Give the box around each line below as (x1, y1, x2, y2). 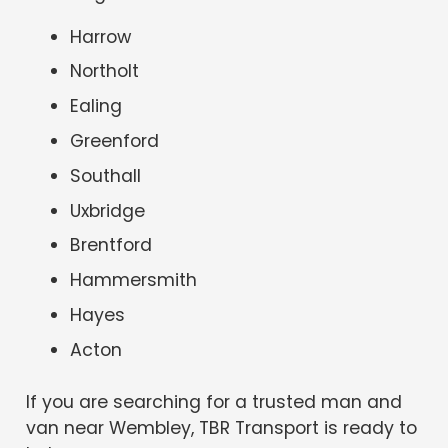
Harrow (70, 24, 132, 49)
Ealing (70, 94, 123, 119)
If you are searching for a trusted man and (26, 390, 403, 415)
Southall (70, 163, 142, 188)
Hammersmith (70, 268, 198, 293)
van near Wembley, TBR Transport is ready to (26, 416, 418, 441)
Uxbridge (70, 198, 146, 223)
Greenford (70, 129, 160, 154)
